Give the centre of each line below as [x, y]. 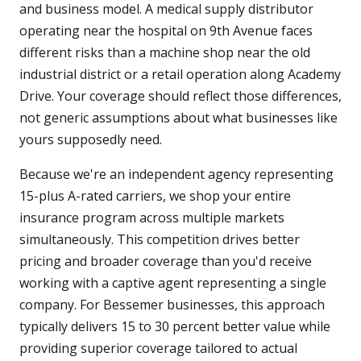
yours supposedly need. [91, 140]
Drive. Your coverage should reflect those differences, [180, 96]
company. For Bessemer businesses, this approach [172, 305]
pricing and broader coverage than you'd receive [166, 261]
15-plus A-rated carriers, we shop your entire [155, 196]
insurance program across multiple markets [152, 218]
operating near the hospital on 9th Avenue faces [166, 31]
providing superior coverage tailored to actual [158, 349]
